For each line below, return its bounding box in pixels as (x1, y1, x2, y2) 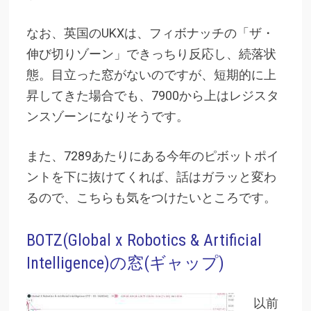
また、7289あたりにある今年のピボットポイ (26, 148, 279, 163)
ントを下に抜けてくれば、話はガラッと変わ (26, 169, 276, 184)
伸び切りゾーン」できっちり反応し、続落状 (26, 46, 276, 61)
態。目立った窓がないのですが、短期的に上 (26, 67, 276, 82)
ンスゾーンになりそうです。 (26, 108, 189, 124)
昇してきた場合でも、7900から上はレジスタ (26, 87, 279, 103)
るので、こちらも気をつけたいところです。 (26, 190, 276, 205)
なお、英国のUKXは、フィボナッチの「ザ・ (26, 25, 274, 40)
